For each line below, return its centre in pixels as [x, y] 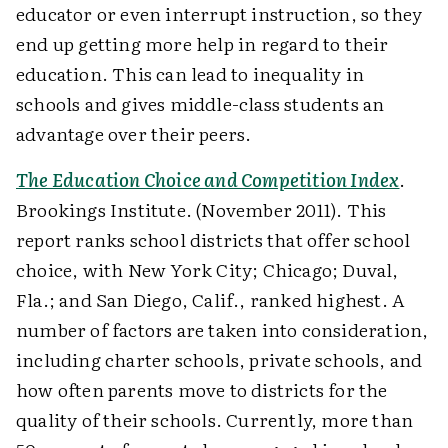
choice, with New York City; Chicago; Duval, [207, 269]
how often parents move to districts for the [202, 389]
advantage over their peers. [134, 133]
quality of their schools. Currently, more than [215, 419]
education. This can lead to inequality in [190, 73]
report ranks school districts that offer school [213, 239]
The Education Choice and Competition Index [208, 179]
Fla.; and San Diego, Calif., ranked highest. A [210, 299]
